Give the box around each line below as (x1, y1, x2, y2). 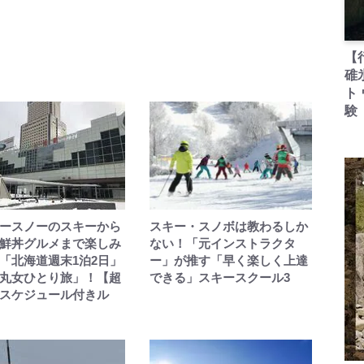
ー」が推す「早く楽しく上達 (149, 253, 308, 267)
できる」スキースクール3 (149, 271, 290, 284)
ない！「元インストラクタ (149, 236, 296, 250)
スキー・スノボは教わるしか (149, 219, 308, 233)
